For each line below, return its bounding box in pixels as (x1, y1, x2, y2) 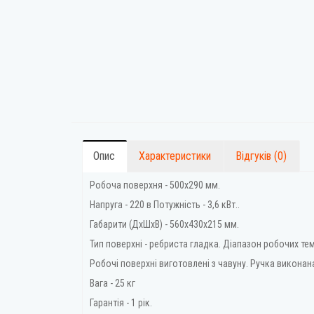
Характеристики (139, 149, 211, 163)
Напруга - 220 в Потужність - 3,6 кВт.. (90, 199, 240, 210)
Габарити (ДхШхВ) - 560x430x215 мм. (90, 219, 239, 230)
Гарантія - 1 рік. (90, 297, 152, 308)
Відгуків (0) (235, 149, 287, 163)
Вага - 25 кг (90, 278, 135, 289)
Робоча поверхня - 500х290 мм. (90, 179, 220, 191)
